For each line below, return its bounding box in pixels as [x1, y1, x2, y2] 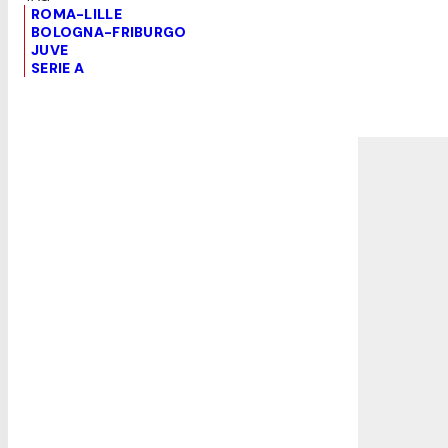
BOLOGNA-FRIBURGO [31, 22, 187, 41]
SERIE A [31, 58, 84, 77]
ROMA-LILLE [31, 4, 122, 23]
